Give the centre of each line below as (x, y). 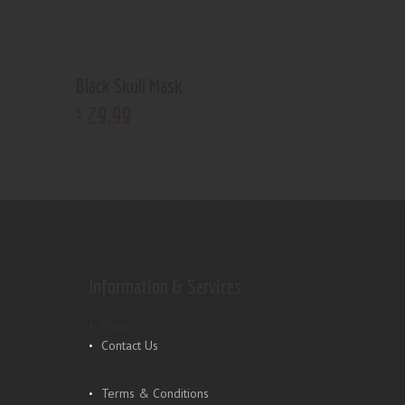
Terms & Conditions (155, 394)
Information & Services (165, 287)
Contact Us (130, 345)
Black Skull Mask (129, 86)
